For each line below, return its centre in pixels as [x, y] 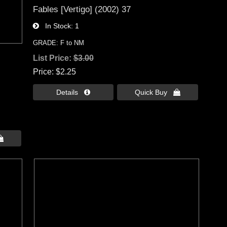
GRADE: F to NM [58, 43]
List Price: [53, 58]
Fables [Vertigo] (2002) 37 [82, 9]
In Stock [55, 26]
